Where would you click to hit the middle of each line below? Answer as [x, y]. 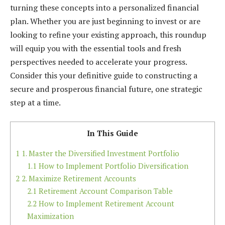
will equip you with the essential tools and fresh [96, 48]
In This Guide [113, 133]
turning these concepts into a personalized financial [104, 7]
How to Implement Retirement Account [105, 204]
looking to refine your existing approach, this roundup [108, 34]
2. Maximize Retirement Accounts [78, 179]
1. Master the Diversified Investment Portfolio [99, 153]
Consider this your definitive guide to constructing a [104, 75]
